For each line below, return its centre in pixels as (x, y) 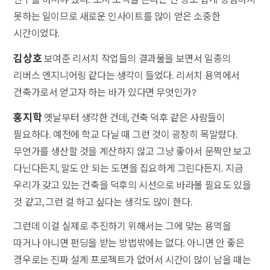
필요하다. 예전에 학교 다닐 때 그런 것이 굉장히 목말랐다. (126, 134)
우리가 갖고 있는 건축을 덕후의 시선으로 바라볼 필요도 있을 (132, 185)
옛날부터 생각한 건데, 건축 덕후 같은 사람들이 (133, 118)
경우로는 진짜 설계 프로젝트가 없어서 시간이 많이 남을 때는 (132, 260)
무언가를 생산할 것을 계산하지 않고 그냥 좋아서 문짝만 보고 (132, 151)
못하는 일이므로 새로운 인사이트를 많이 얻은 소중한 (117, 16)
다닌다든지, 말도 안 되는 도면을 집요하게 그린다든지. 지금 (128, 168)
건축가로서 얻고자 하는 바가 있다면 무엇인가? (105, 92)
